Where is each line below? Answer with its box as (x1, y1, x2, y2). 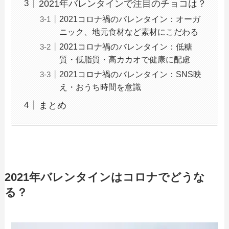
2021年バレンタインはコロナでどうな (4, 171, 205, 184)
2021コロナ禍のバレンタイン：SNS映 (59, 69, 202, 79)
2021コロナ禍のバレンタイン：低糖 (59, 41, 193, 51)
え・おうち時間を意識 (59, 82, 142, 91)
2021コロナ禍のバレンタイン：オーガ (59, 14, 201, 24)
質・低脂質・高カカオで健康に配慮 (59, 54, 191, 64)
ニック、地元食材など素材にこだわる (59, 27, 199, 36)
